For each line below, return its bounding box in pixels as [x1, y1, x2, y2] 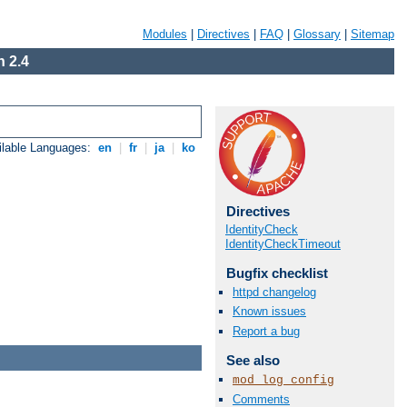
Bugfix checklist [225, 265, 328, 281]
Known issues [233, 304, 306, 319]
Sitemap [351, 27, 394, 41]
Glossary [293, 27, 341, 41]
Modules [143, 27, 187, 41]
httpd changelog [233, 285, 316, 300]
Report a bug [233, 323, 300, 338]
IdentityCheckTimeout [225, 237, 341, 251]
